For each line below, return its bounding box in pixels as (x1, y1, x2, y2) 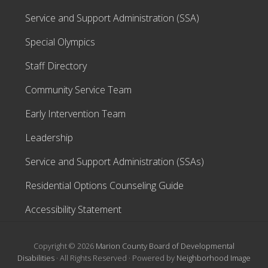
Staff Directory (25, 59, 87, 72)
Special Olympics (25, 35, 95, 48)
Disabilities (17, 252, 54, 263)
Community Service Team (25, 83, 132, 96)
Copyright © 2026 (33, 240, 96, 251)
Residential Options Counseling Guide (25, 179, 184, 192)
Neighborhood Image (176, 252, 251, 263)
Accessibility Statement (25, 203, 121, 216)
